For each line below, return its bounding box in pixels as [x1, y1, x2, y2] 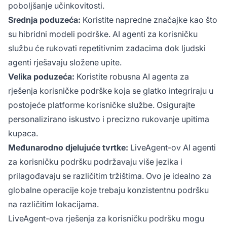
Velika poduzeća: [8, 71, 74, 82]
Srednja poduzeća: [8, 14, 81, 25]
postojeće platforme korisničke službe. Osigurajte [8, 99, 195, 110]
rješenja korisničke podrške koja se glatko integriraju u [8, 85, 213, 96]
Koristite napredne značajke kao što [81, 14, 217, 25]
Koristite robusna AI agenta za [74, 71, 189, 82]
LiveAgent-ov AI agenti [128, 142, 216, 153]
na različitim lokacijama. [8, 199, 99, 209]
